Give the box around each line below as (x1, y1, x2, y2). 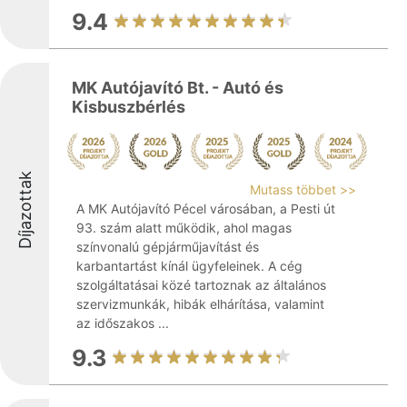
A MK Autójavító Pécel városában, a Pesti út (76, 201, 335, 216)
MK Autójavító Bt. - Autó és (72, 78, 283, 97)
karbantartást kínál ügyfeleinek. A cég (76, 258, 303, 273)
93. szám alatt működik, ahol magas (76, 220, 292, 235)
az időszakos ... (76, 315, 169, 331)
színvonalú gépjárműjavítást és (76, 239, 259, 254)
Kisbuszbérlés (72, 97, 185, 116)
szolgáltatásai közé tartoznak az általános (76, 277, 326, 293)
